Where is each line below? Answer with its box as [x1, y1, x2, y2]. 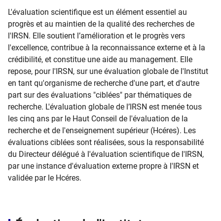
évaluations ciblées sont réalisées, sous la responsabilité [8, 138, 204, 147]
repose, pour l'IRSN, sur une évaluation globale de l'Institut [8, 67, 208, 76]
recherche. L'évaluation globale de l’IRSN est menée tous [8, 102, 202, 111]
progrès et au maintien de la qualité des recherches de [8, 19, 194, 29]
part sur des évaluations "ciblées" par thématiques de [8, 90, 191, 100]
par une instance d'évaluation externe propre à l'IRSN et [8, 161, 199, 171]
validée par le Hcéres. [8, 173, 81, 183]
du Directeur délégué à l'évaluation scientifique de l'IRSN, [8, 149, 204, 159]
